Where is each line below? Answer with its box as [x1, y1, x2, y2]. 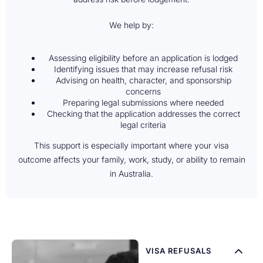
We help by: [109, 20, 154, 30]
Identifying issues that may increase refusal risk [54, 64, 232, 74]
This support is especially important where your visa [34, 140, 229, 150]
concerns [126, 86, 161, 96]
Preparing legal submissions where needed [63, 97, 224, 107]
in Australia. [110, 168, 153, 178]
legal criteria [120, 120, 166, 130]
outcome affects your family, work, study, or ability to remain [18, 154, 245, 164]
